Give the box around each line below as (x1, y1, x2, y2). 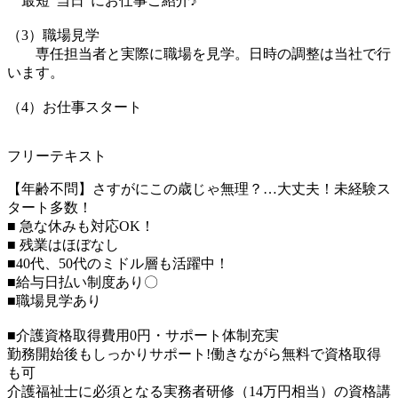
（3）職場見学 (7, 27, 99, 43)
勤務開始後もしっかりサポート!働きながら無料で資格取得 (7, 346, 381, 362)
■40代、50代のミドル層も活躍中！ (7, 255, 229, 271)
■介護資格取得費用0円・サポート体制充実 (7, 327, 279, 343)
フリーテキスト (7, 147, 107, 163)
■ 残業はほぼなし (7, 236, 119, 252)
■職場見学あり (7, 292, 101, 308)
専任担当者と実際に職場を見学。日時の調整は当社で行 (7, 45, 391, 61)
